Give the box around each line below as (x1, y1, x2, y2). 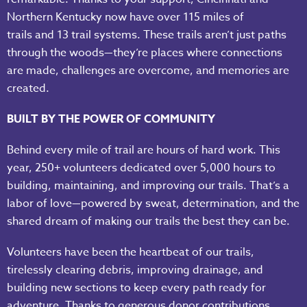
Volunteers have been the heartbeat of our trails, (7, 244, 254, 261)
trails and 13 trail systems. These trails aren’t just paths (7, 26, 286, 43)
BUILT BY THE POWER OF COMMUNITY (7, 110, 215, 127)
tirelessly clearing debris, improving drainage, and (7, 262, 263, 279)
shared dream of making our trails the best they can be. (7, 213, 290, 230)
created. (7, 79, 49, 97)
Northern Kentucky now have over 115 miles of (7, 8, 244, 25)
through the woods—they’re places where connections (7, 44, 282, 61)
